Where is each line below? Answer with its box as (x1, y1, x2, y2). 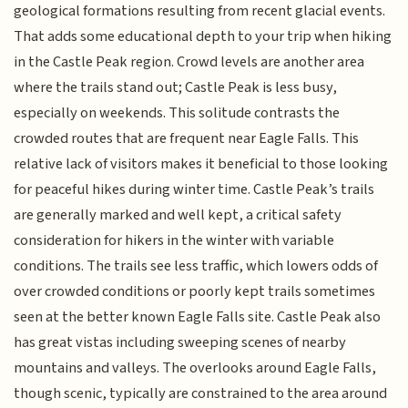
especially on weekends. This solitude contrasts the (14, 102, 341, 124)
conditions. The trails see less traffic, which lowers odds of (14, 255, 379, 277)
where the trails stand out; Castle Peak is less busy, (14, 76, 338, 98)
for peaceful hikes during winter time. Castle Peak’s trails (14, 178, 375, 200)
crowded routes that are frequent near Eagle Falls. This (14, 127, 360, 149)
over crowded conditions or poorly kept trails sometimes (14, 280, 376, 302)
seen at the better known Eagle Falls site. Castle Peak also (14, 306, 382, 328)
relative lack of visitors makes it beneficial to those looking (14, 153, 389, 175)
